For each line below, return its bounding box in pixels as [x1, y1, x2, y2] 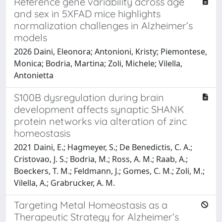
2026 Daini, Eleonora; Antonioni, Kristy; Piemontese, [14, 46, 207, 57]
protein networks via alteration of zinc [14, 114, 187, 127]
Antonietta [14, 69, 54, 81]
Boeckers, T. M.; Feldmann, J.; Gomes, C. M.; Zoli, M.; [14, 165, 205, 176]
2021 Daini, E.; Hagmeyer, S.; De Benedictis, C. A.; [14, 141, 192, 153]
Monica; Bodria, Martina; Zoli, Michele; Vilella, [14, 57, 182, 69]
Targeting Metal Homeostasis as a [14, 198, 167, 211]
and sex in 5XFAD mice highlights [14, 7, 161, 20]
